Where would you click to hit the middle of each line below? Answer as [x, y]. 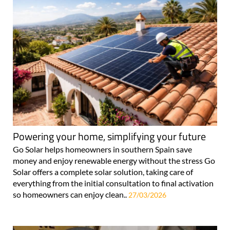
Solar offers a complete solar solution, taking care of [103, 172]
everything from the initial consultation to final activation [113, 183]
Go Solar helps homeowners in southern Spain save [102, 149]
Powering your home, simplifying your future [109, 137]
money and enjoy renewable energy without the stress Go [114, 161]
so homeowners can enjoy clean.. [71, 195]
